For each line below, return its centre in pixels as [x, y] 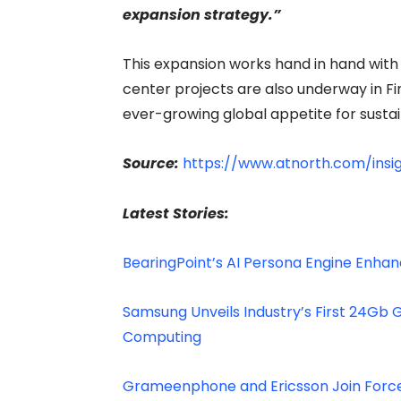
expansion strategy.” [202, 15]
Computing [162, 337]
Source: [153, 164]
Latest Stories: [178, 213]
